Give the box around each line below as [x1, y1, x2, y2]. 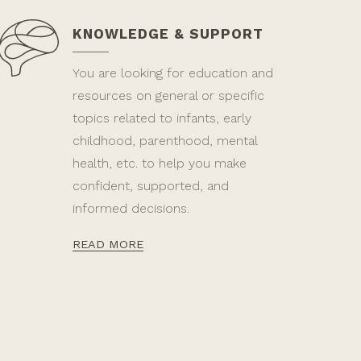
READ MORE [72, 238, 143, 251]
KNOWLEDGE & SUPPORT [72, 26, 263, 42]
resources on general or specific [72, 88, 264, 103]
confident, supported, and [72, 178, 229, 193]
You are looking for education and [72, 65, 273, 81]
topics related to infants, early [72, 110, 251, 126]
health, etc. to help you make [72, 156, 247, 171]
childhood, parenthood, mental [72, 133, 257, 148]
